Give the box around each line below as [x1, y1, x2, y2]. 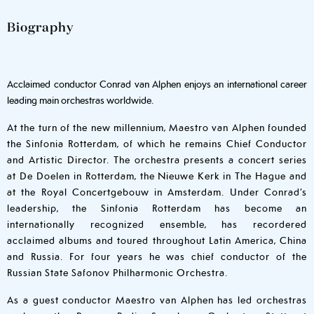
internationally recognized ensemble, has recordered [7, 216, 307, 231]
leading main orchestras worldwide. [7, 92, 158, 107]
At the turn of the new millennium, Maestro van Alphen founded [7, 119, 307, 135]
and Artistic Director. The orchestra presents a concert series [7, 151, 307, 167]
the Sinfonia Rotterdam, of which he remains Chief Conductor [7, 135, 307, 151]
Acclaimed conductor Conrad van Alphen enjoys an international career [7, 76, 307, 91]
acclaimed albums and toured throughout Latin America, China [7, 232, 307, 247]
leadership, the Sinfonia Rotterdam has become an [7, 200, 307, 215]
